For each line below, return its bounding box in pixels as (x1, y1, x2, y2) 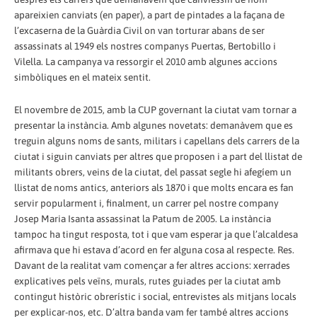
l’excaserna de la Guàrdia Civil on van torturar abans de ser (14, 24, 265, 36)
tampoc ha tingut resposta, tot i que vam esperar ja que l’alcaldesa (14, 228, 298, 240)
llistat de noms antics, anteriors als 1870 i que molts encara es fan (14, 181, 294, 193)
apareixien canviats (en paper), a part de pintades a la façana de (14, 8, 284, 21)
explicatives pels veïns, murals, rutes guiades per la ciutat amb (14, 275, 281, 287)
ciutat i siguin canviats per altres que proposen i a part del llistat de (14, 150, 302, 162)
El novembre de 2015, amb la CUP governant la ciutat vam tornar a (14, 103, 296, 115)
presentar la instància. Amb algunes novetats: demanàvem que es (14, 119, 293, 131)
